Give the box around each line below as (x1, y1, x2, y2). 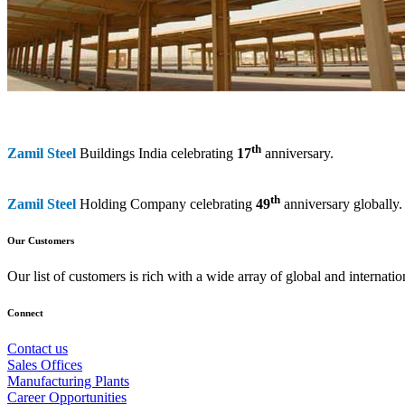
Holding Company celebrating (80, 196, 256, 212)
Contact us (7, 341, 68, 357)
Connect (7, 307, 43, 319)
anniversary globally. (280, 196, 402, 212)
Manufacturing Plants (7, 373, 129, 390)
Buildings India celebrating (80, 146, 237, 162)
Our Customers (7, 235, 74, 247)
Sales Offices (7, 357, 82, 373)
